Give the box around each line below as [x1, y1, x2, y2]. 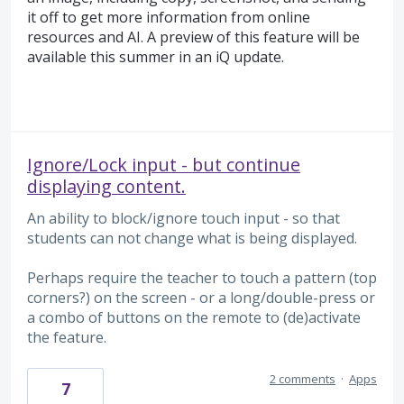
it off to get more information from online [27, 7, 310, 28]
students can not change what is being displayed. [27, 227, 357, 248]
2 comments [270, 370, 335, 387]
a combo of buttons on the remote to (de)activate [27, 308, 361, 328]
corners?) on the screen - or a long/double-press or [27, 288, 375, 308]
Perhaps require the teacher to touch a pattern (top [27, 268, 377, 289]
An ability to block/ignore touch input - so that [27, 207, 340, 228]
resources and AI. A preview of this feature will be [27, 27, 360, 48]
